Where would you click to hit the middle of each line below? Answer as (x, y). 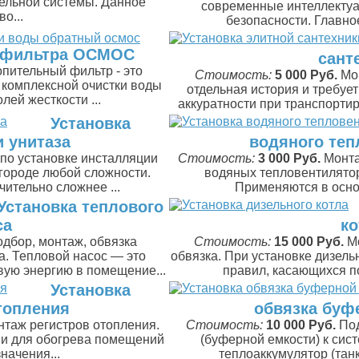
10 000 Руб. (301, 325)
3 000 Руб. (289, 158)
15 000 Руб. (309, 242)
